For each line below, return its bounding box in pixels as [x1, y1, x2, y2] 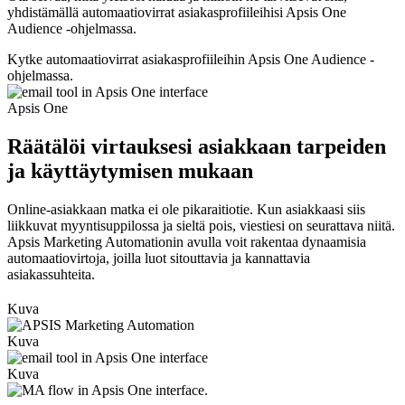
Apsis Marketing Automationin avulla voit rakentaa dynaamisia [7, 233, 366, 250]
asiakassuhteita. [7, 266, 95, 282]
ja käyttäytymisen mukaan [7, 159, 253, 184]
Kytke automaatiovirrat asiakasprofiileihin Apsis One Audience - [7, 52, 374, 68]
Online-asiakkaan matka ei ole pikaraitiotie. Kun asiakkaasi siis [7, 201, 365, 217]
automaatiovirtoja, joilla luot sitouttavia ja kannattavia [7, 250, 310, 266]
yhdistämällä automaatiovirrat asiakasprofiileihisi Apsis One [7, 5, 346, 21]
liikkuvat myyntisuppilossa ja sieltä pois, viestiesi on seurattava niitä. [7, 217, 395, 233]
